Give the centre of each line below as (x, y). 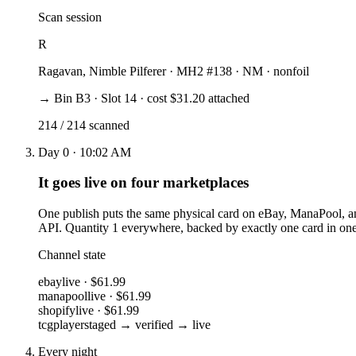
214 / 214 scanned (84, 125)
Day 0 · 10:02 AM (85, 152)
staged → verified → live (147, 324)
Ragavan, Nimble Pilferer (102, 71)
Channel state (72, 254)
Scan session (70, 17)
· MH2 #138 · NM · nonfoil (238, 71)
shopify (57, 310)
